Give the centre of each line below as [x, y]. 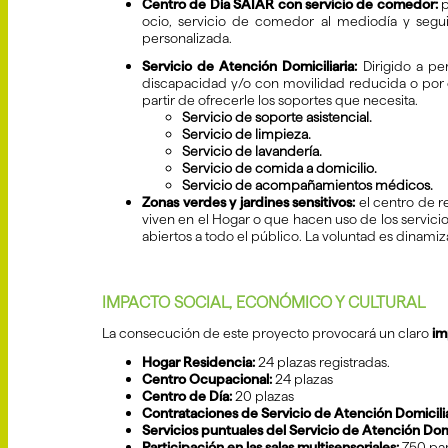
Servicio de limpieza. [246, 134]
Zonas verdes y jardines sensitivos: [249, 202]
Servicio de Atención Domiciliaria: [250, 66]
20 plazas [263, 396]
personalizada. [187, 38]
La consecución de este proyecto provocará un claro [267, 333]
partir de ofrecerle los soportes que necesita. [280, 100]
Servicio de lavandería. [252, 151]
